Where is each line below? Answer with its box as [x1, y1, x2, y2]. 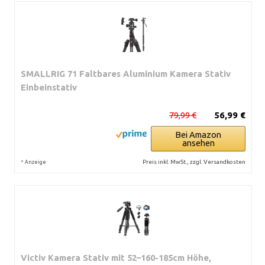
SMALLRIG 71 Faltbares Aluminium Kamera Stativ [21, 69, 231, 79]
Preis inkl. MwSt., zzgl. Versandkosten [143, 159, 245, 165]
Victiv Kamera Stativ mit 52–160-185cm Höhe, [21, 253, 211, 263]
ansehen [182, 138, 215, 148]
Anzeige [25, 159, 46, 165]
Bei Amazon [175, 130, 221, 140]
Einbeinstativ [21, 82, 77, 92]
